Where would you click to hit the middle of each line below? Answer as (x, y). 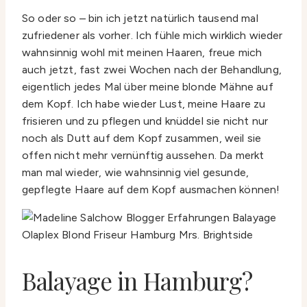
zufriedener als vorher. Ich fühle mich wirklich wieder (152, 36)
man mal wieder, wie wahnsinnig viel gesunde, (136, 173)
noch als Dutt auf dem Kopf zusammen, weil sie (142, 138)
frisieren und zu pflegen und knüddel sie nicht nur (145, 121)
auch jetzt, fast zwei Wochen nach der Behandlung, (152, 70)
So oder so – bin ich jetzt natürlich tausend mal (140, 19)
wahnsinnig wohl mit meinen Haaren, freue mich (142, 53)
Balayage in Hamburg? (137, 280)
